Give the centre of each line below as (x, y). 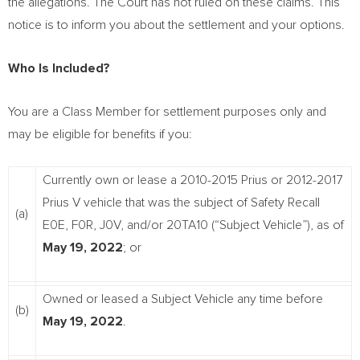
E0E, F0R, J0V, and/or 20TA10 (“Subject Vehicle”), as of (193, 225)
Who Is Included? (59, 68)
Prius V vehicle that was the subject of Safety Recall (181, 202)
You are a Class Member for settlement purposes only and (167, 112)
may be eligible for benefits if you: (100, 134)
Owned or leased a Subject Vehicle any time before (183, 299)
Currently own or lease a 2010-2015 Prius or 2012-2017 (192, 180)
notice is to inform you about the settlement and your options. (176, 25)
